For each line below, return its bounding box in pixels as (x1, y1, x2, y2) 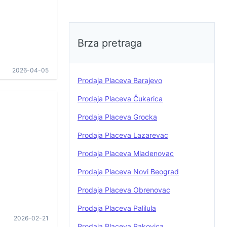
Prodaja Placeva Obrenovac (78, 185, 170, 194)
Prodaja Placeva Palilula (78, 204, 156, 212)
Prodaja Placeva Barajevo (78, 76, 162, 85)
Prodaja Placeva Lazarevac (78, 131, 168, 139)
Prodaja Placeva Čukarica (78, 94, 163, 103)
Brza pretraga (78, 37, 142, 49)
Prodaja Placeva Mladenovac (78, 149, 174, 158)
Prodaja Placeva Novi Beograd (78, 167, 179, 176)
